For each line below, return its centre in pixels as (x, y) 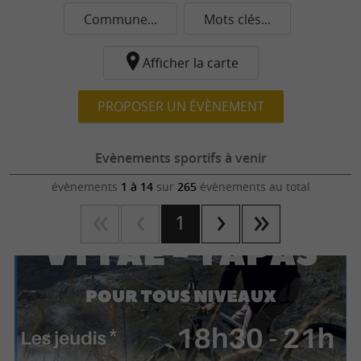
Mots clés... (237, 19)
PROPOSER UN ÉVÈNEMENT (180, 106)
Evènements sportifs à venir (180, 158)
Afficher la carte (190, 63)
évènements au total (253, 187)
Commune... (120, 19)
